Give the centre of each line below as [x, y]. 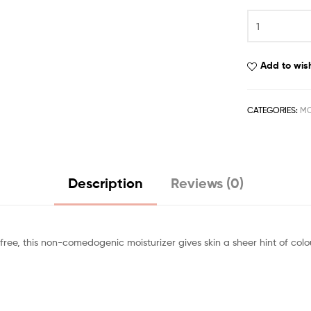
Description [105, 183]
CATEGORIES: [274, 110]
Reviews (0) [207, 183]
